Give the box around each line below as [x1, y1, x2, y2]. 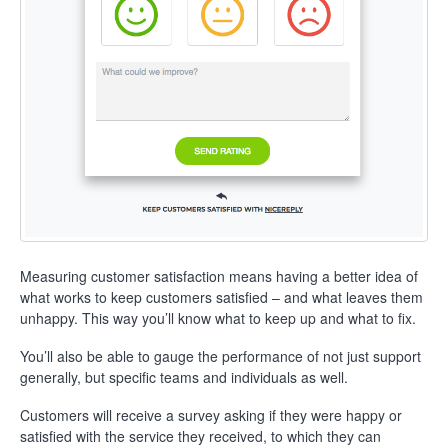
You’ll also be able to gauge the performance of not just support [20, 346, 421, 367]
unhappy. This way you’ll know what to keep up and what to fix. [20, 308, 416, 329]
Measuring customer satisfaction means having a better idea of [20, 266, 418, 287]
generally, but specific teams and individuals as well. [20, 367, 348, 388]
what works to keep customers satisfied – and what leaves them [20, 287, 423, 308]
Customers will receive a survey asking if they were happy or [20, 405, 402, 426]
